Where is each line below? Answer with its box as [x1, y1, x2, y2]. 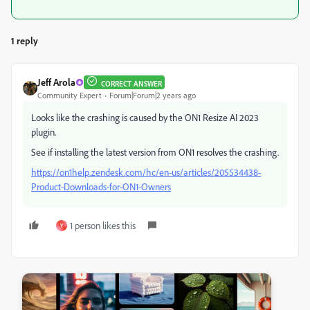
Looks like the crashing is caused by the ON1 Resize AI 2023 [31, 111, 259, 124]
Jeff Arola [37, 76, 75, 89]
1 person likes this [70, 219, 136, 232]
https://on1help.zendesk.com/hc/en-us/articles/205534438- [31, 166, 261, 179]
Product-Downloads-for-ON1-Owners [31, 181, 171, 193]
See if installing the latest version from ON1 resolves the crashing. [31, 146, 279, 158]
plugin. [31, 126, 56, 138]
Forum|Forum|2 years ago [109, 90, 196, 101]
